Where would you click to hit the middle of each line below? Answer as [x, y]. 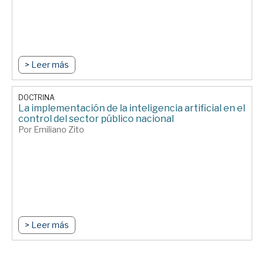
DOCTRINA [37, 98]
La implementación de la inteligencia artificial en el [132, 108]
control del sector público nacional [96, 119]
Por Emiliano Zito [51, 130]
